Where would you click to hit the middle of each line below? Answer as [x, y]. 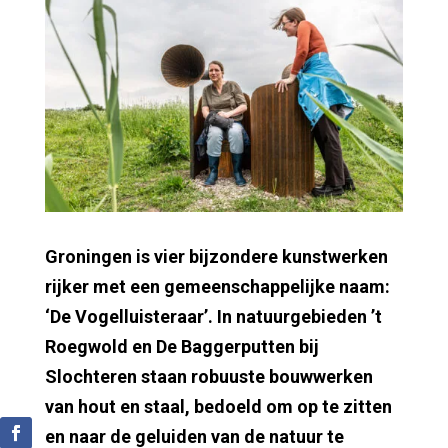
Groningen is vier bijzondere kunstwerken [216, 256]
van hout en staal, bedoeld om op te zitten [218, 406]
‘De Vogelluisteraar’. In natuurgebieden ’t [213, 316]
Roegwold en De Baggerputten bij [181, 346]
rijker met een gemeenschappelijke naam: [217, 286]
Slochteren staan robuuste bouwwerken [208, 376]
